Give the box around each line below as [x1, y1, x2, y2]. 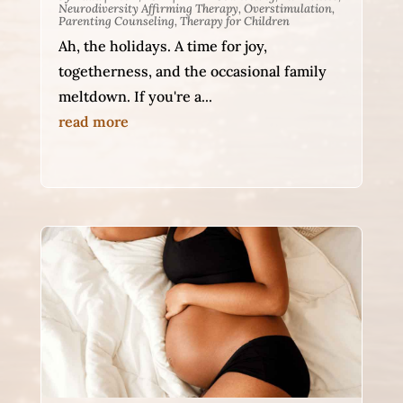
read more [58, 112, 129, 131]
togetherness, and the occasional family [58, 62, 327, 81]
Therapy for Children [179, 13, 290, 30]
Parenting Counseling [58, 13, 175, 30]
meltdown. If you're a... [58, 87, 212, 106]
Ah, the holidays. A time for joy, [58, 37, 267, 56]
